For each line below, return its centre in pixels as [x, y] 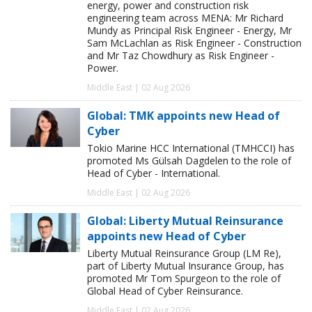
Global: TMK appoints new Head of [184, 116]
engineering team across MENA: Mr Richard [185, 18]
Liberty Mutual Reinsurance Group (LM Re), [184, 253]
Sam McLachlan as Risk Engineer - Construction [194, 43]
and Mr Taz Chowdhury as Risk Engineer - [181, 56]
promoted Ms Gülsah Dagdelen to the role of [189, 161]
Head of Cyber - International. [154, 173]
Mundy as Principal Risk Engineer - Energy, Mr [189, 31]
